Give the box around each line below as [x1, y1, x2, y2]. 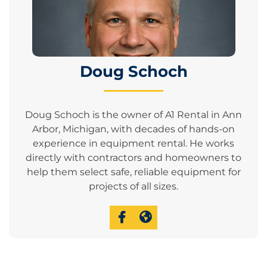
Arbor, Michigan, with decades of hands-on [32, 123, 235, 135]
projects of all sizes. [89, 181, 178, 193]
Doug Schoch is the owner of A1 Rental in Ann [25, 109, 242, 121]
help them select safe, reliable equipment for [26, 166, 241, 178]
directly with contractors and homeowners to [26, 152, 241, 164]
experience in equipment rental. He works [33, 138, 234, 150]
